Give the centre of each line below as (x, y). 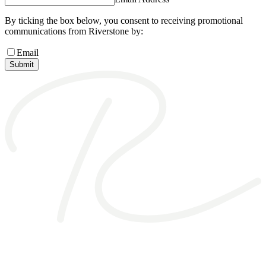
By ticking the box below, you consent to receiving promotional (124, 21)
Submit (22, 65)
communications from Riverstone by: (74, 31)
